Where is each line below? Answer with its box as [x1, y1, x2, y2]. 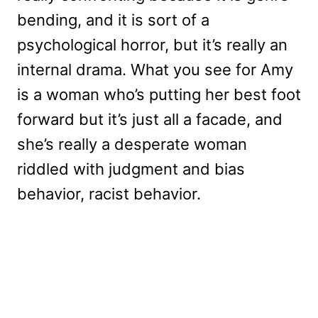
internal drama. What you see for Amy [17, 60, 293, 79]
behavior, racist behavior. [17, 184, 201, 203]
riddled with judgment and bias [17, 159, 245, 178]
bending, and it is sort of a [17, 10, 209, 29]
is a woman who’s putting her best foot [17, 84, 301, 104]
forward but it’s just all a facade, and [17, 109, 283, 128]
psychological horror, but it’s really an [17, 35, 287, 54]
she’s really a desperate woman [17, 134, 247, 153]
